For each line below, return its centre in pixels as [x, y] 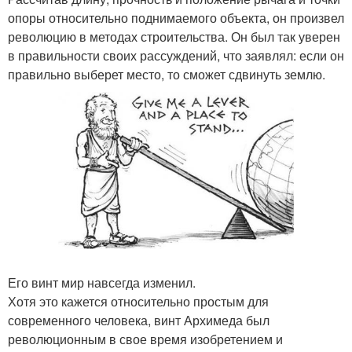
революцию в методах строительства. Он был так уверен [174, 37]
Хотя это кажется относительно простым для [138, 301]
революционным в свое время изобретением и [145, 339]
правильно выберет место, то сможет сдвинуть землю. [167, 75]
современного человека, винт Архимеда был [139, 320]
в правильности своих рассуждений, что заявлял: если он [176, 56]
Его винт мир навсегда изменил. [102, 282]
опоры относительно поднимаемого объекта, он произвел [176, 18]
